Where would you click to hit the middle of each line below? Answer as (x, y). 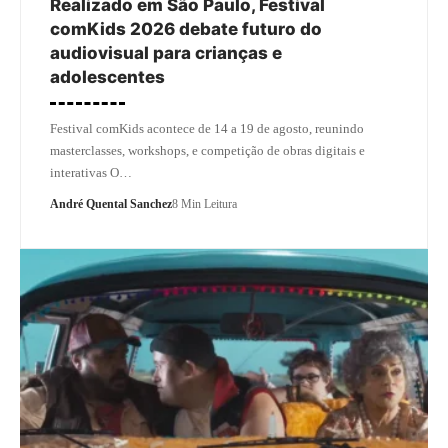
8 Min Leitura (204, 203)
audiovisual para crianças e (166, 52)
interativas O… (91, 172)
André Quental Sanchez (111, 203)
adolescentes (107, 76)
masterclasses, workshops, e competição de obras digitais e (207, 150)
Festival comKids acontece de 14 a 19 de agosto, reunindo (207, 128)
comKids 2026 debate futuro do (186, 28)
